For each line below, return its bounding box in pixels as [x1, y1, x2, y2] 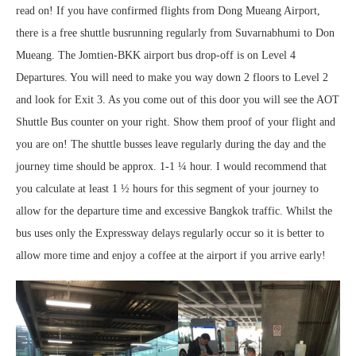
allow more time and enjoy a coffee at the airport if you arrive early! [16, 250, 326, 262]
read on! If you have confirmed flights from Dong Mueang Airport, [16, 5, 320, 17]
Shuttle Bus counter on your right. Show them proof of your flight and [16, 116, 335, 129]
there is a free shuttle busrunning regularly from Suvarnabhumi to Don [16, 27, 335, 40]
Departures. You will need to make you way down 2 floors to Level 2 [16, 72, 328, 84]
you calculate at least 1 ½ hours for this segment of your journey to [16, 183, 319, 195]
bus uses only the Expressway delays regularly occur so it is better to [16, 227, 324, 240]
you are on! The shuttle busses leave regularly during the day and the [16, 138, 326, 151]
